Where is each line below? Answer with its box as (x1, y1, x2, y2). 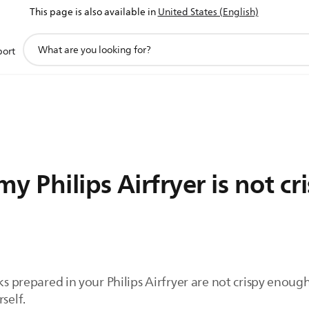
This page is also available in (29, 4, 156, 20)
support (21, 31, 59, 48)
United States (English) (157, 4, 259, 20)
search (21, 46, 52, 63)
